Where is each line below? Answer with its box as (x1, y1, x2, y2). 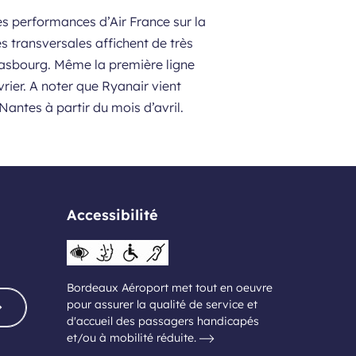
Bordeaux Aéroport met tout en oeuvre (66, 281, 273, 295)
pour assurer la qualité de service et (66, 297, 257, 311)
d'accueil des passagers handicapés (66, 314, 259, 328)
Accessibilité (66, 206, 158, 224)
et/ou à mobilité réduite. (66, 331, 199, 345)
